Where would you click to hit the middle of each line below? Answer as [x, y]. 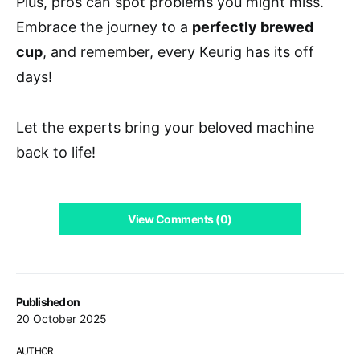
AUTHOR [35, 350]
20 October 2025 [61, 318]
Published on [48, 301]
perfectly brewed [253, 27]
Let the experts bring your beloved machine [165, 127]
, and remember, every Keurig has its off [178, 51]
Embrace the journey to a [104, 27]
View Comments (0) [180, 219]
